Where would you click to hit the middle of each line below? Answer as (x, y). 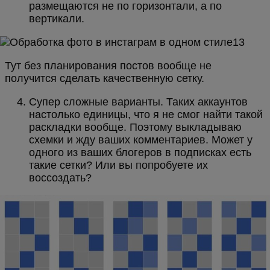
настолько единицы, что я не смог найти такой (146, 115)
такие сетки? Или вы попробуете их (118, 165)
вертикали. (57, 19)
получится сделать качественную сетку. (105, 79)
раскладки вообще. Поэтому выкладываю (135, 127)
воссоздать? (60, 178)
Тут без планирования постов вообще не (108, 66)
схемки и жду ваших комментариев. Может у (141, 140)
